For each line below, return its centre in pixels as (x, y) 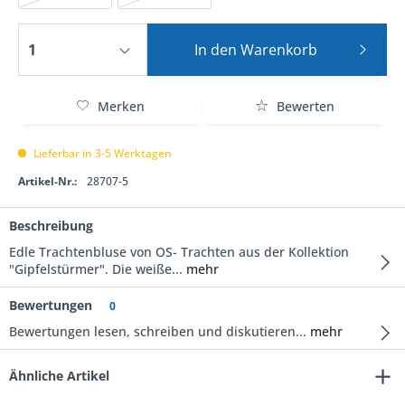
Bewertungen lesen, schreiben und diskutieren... (158, 331)
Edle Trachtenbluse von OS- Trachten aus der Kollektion (179, 252)
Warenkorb (279, 50)
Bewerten (304, 106)
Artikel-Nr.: (47, 181)
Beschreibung (51, 226)
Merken (121, 106)
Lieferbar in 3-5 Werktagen (101, 153)
